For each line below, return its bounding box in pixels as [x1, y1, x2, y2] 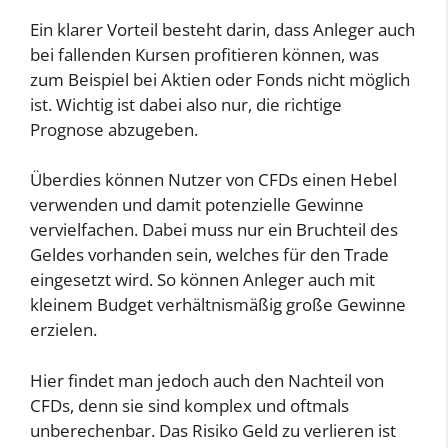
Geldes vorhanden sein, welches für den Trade [30, 243, 389, 267]
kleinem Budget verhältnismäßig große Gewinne [30, 293, 406, 317]
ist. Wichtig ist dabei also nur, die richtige [30, 92, 342, 116]
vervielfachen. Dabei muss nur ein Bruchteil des [30, 218, 398, 242]
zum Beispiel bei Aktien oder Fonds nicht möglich [30, 67, 410, 91]
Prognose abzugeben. [30, 117, 198, 141]
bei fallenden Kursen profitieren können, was [30, 42, 379, 66]
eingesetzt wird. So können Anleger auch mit [30, 268, 375, 292]
